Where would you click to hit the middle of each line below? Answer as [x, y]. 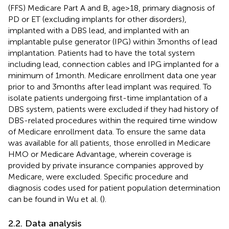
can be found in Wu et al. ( [55, 199]
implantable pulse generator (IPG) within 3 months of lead [113, 41]
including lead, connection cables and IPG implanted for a [113, 64]
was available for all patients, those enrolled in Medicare [109, 143]
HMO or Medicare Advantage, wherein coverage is [100, 154]
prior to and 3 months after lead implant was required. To [110, 86]
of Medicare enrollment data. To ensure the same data [107, 131]
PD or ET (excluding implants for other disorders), [97, 19]
